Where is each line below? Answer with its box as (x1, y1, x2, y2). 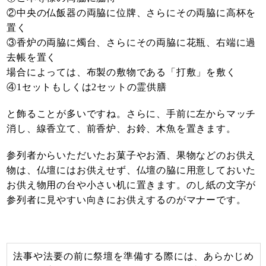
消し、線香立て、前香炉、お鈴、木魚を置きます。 (7, 123, 236, 134)
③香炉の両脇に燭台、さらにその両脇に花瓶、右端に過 (7, 37, 256, 48)
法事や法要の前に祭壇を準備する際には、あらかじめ (13, 251, 254, 262)
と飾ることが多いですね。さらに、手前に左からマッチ (7, 109, 256, 119)
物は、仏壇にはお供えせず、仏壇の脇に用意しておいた (7, 165, 256, 176)
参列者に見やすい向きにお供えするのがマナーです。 (7, 195, 246, 205)
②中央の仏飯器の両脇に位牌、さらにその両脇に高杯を (7, 8, 256, 18)
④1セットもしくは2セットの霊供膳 (7, 82, 167, 93)
